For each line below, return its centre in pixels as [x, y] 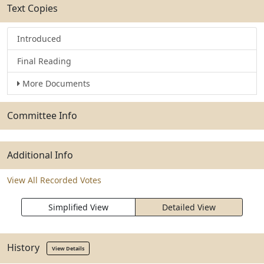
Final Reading [44, 61]
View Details [68, 248]
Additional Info [40, 155]
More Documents [56, 83]
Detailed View [189, 207]
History [27, 247]
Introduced [39, 39]
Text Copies [32, 8]
